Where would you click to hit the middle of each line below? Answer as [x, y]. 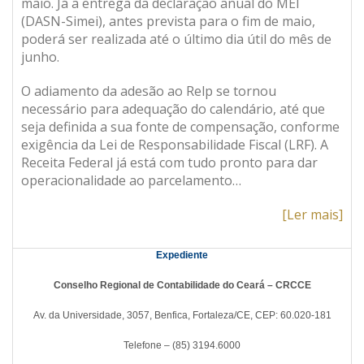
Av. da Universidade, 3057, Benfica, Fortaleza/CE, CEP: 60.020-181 [182, 315]
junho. [40, 57]
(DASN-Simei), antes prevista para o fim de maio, [168, 21]
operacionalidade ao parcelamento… [131, 180]
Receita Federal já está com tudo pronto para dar [169, 162]
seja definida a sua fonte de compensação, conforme [180, 127]
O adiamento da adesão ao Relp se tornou [149, 91]
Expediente [182, 255]
